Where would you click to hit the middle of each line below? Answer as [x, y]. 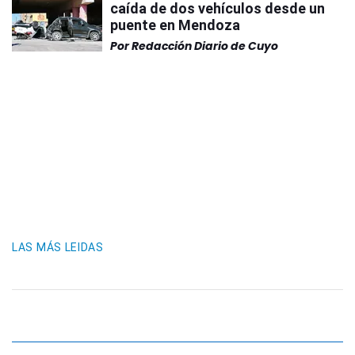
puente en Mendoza [175, 25]
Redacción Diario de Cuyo [205, 46]
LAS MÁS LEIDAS [58, 247]
